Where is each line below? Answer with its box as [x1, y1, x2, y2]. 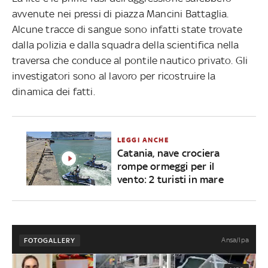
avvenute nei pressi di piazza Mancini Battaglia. [12, 7, 229, 20]
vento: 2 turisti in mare [117, 173, 224, 185]
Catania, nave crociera [117, 147, 220, 159]
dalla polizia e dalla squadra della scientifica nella [12, 38, 239, 51]
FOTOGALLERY [23, 236, 75, 245]
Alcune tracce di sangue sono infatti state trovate [12, 23, 243, 35]
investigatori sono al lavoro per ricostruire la [12, 69, 216, 82]
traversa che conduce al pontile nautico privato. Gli [12, 54, 248, 66]
